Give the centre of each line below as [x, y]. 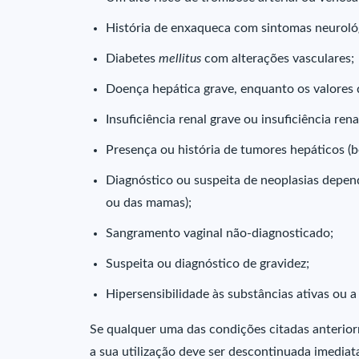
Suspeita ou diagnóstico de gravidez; [208, 264]
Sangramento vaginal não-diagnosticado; [220, 233]
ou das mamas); [149, 203]
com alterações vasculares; [279, 58]
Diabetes [132, 58]
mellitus [182, 58]
